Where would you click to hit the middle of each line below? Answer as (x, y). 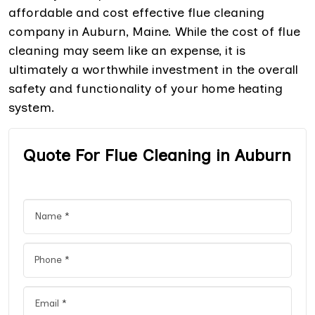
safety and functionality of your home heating (146, 88)
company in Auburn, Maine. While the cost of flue (154, 31)
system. (32, 107)
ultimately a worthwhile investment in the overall (153, 69)
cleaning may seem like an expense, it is (127, 50)
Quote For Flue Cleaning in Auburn (157, 155)
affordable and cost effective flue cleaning (136, 12)
